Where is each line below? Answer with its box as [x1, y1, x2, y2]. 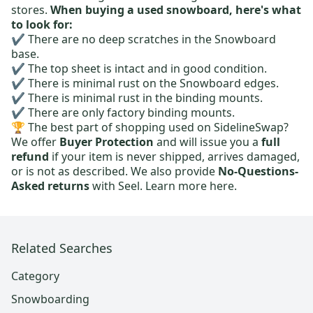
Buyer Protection [59, 134, 154, 150]
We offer [11, 134, 59, 150]
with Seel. [89, 178, 145, 194]
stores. [11, 2, 50, 17]
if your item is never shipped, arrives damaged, [49, 149, 300, 164]
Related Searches [11, 240, 112, 256]
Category [11, 268, 59, 284]
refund [11, 149, 49, 164]
